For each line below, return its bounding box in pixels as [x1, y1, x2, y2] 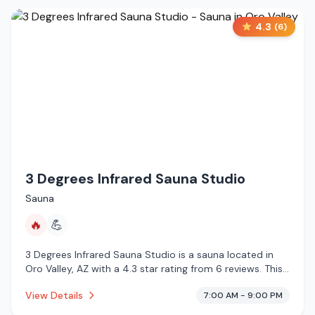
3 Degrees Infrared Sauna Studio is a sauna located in [25, 248, 274, 261]
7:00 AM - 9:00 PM [203, 290, 283, 301]
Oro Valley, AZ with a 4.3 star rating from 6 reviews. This [25, 262, 283, 275]
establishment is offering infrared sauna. [104, 276, 211, 289]
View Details [25, 289, 83, 302]
